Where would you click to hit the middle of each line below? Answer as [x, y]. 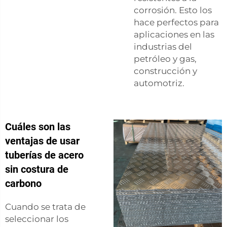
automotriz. [159, 83]
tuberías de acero [44, 155]
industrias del [163, 46]
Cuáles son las [38, 126]
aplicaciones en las [174, 34]
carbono [23, 183]
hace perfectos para [176, 22]
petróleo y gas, [165, 59]
